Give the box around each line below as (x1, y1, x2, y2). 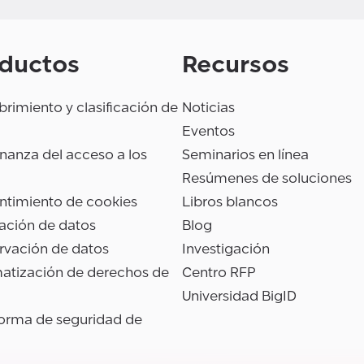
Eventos (182, 123, 235, 140)
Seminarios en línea (182, 147, 309, 163)
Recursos (182, 50, 289, 79)
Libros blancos (182, 194, 278, 210)
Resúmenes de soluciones (182, 171, 352, 187)
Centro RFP (182, 265, 256, 281)
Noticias (182, 100, 235, 116)
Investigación (182, 241, 270, 258)
